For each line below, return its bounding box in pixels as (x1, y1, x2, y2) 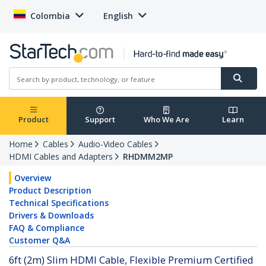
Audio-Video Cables (78, 138, 153, 150)
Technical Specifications (9, 197, 109, 209)
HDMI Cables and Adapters (9, 151, 113, 163)
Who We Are (143, 114, 189, 125)
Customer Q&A (9, 235, 70, 246)
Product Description (9, 185, 91, 197)
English (103, 10, 133, 21)
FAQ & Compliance (9, 222, 84, 234)
